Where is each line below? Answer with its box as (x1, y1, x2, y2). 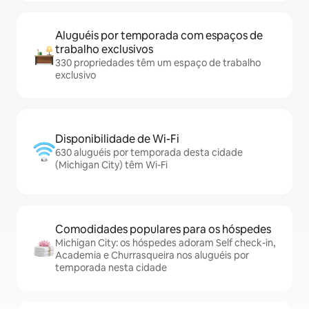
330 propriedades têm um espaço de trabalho (55, 57, 261, 69)
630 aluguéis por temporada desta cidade (55, 146, 243, 159)
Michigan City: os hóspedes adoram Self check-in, (55, 237, 275, 249)
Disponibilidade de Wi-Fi (55, 132, 179, 146)
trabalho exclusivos (55, 42, 153, 57)
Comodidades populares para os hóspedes (55, 222, 271, 237)
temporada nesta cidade (55, 261, 167, 274)
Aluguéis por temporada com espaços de (55, 28, 263, 43)
